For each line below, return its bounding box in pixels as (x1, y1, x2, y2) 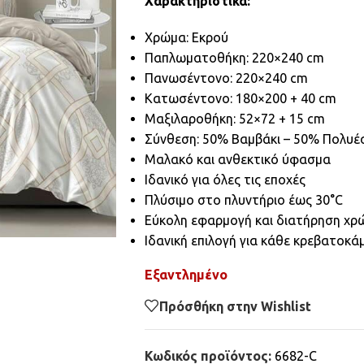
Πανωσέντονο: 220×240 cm (144, 71, 308, 85)
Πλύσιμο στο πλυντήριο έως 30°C (144, 193, 343, 207)
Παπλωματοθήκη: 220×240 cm (144, 50, 324, 65)
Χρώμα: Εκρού (144, 30, 228, 45)
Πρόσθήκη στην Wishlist (158, 298, 311, 314)
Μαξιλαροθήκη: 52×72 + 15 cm (144, 111, 325, 126)
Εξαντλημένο (144, 267, 227, 282)
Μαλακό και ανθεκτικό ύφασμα (144, 152, 331, 167)
